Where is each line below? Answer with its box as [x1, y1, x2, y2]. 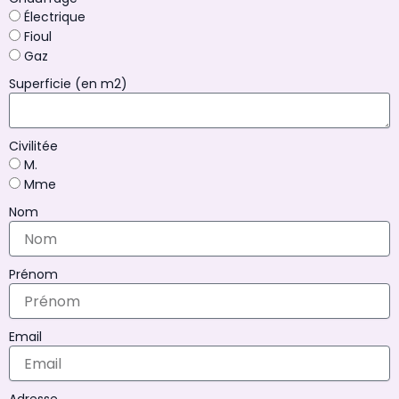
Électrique [24, 8, 85, 26]
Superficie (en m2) [9, 75, 127, 93]
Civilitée [9, 137, 58, 155]
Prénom [9, 265, 58, 283]
